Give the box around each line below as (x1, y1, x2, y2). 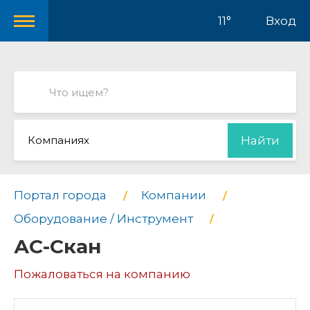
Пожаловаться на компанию (14, 267, 190, 282)
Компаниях (28, 134, 89, 147)
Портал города (14, 188, 107, 202)
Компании (141, 188, 206, 202)
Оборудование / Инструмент (14, 211, 193, 226)
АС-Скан (14, 235, 102, 259)
